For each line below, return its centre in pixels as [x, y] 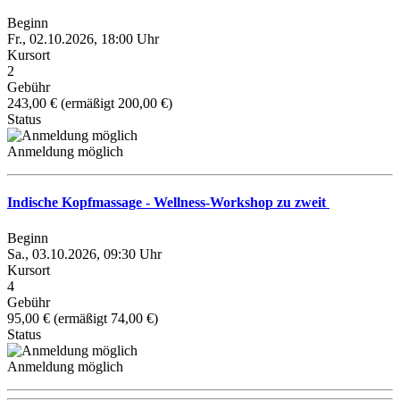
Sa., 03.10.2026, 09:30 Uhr [84, 254]
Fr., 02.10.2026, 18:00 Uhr [83, 39]
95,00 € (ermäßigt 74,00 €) [83, 318]
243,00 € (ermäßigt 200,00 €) [90, 103]
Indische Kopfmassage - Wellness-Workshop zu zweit [168, 203]
